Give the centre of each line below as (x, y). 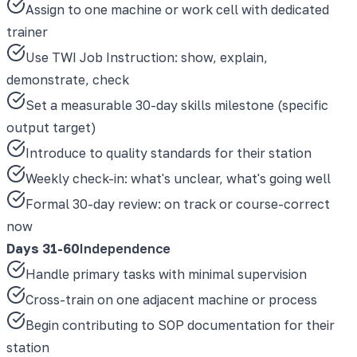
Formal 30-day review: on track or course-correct (178, 204)
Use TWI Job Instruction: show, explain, (147, 57)
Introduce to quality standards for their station (169, 153)
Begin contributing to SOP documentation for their (180, 325)
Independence (125, 248)
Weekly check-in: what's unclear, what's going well (178, 178)
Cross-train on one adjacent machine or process (171, 299)
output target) (51, 127)
